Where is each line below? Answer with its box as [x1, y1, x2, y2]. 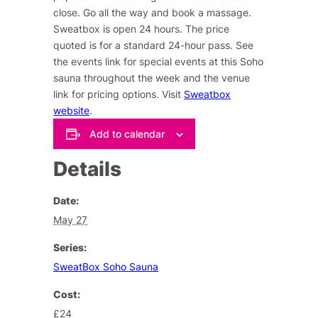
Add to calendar [89, 127, 165, 140]
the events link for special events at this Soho [53, 55, 264, 68]
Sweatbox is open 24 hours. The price [53, 23, 230, 35]
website [53, 104, 90, 117]
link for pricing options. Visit [53, 88, 185, 101]
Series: [53, 241, 87, 253]
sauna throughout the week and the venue [53, 72, 251, 84]
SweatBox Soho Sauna [53, 260, 159, 273]
